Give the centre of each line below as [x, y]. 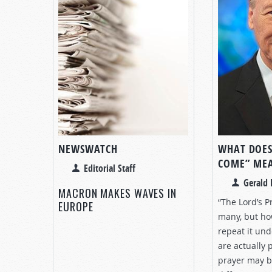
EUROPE [76, 206]
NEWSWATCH [88, 149]
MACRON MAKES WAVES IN [117, 193]
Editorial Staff [110, 168]
